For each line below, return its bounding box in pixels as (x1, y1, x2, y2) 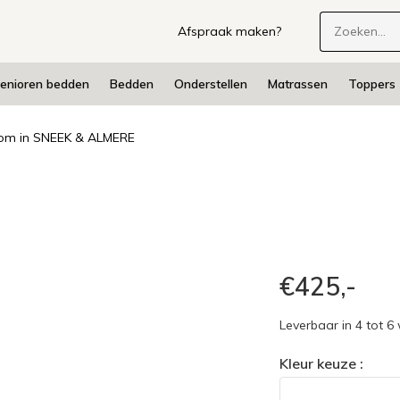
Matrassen (267, 76, 328, 92)
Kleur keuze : (279, 354, 364, 372)
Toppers (347, 76, 396, 92)
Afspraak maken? (178, 23, 282, 39)
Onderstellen (173, 76, 247, 92)
